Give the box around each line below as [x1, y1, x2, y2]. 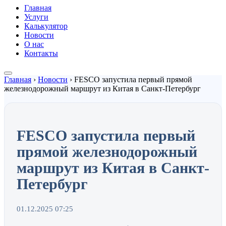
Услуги [24, 13, 48, 21]
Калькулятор [24, 22, 68, 30]
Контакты [24, 49, 58, 58]
